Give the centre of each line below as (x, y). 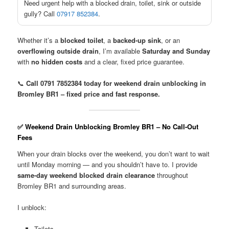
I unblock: (32, 208)
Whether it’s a (39, 40)
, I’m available (121, 51)
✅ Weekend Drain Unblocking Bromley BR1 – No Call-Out (108, 127)
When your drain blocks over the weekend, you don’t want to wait (114, 154)
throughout (172, 175)
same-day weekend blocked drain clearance (86, 175)
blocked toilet (82, 40)
